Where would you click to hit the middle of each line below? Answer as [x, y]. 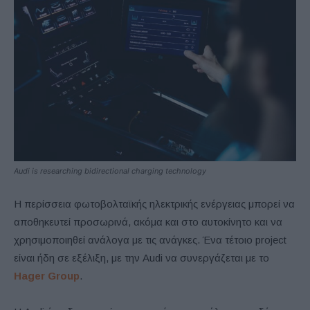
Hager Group [47, 276]
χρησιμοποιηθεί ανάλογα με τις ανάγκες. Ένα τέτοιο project [150, 240]
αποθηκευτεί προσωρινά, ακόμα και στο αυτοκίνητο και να [148, 222]
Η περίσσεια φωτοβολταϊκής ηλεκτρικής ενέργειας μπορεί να [154, 204]
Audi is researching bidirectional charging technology [110, 171]
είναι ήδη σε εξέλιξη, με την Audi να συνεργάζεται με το [142, 258]
